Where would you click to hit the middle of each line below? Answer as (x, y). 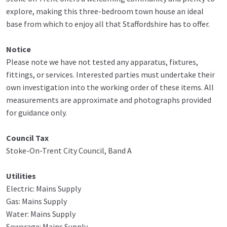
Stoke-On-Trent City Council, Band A (69, 151)
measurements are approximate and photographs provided (109, 100)
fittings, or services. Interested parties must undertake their (110, 75)
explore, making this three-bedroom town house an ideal (105, 11)
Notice (18, 49)
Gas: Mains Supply (36, 201)
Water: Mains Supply (41, 214)
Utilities (21, 176)
